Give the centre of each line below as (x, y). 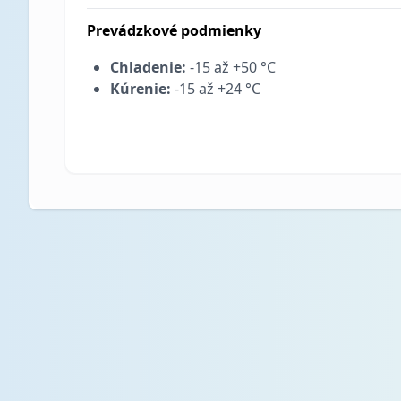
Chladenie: (148, 67)
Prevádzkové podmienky (174, 30)
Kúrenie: (141, 89)
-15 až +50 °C (231, 67)
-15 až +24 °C (216, 89)
